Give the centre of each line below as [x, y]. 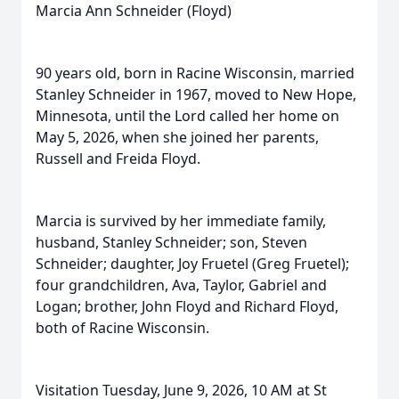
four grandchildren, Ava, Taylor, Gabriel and [181, 285]
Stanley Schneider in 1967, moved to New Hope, [196, 94]
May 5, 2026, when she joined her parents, [177, 137]
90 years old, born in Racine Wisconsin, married [195, 73]
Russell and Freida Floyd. [118, 159]
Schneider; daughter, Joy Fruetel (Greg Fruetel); [192, 264]
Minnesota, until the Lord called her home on [187, 116]
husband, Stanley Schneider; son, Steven [171, 242]
